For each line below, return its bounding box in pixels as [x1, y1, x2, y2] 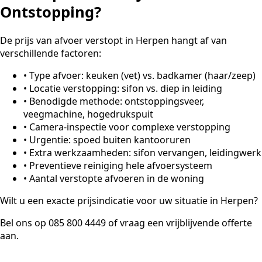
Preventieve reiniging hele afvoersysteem [29, 159, 212, 173]
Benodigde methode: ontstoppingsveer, [29, 95, 204, 108]
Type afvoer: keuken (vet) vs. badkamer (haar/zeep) [29, 69, 256, 82]
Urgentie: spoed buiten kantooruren [29, 133, 191, 147]
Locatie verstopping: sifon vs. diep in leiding [29, 82, 222, 95]
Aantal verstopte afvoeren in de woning [29, 172, 204, 185]
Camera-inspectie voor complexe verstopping [29, 120, 230, 134]
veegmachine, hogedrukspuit [23, 108, 153, 121]
